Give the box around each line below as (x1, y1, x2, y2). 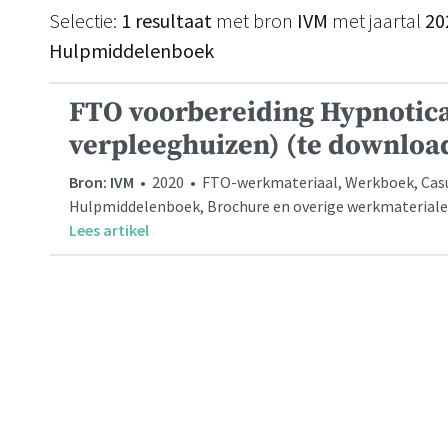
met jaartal (328, 8, 425, 33)
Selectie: (49, 8, 121, 33)
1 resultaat (121, 8, 212, 33)
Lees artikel (69, 220, 149, 240)
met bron (212, 8, 297, 33)
